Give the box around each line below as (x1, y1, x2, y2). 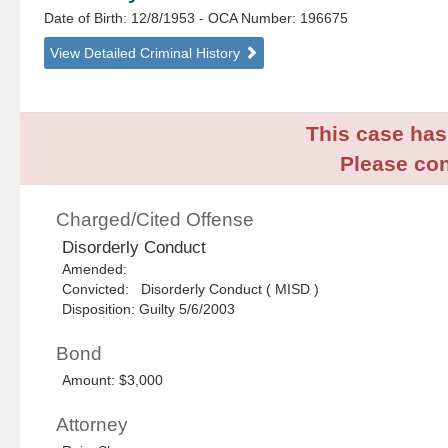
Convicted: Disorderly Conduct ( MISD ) (62, 281, 320, 298)
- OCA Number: (199, 10, 297, 27)
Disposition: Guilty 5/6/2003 (62, 301, 236, 318)
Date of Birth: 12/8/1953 (44, 10, 200, 27)
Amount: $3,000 (62, 372, 164, 389)
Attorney (56, 414, 129, 436)
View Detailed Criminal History (50, 45, 245, 62)
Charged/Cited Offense (56, 209, 255, 231)
